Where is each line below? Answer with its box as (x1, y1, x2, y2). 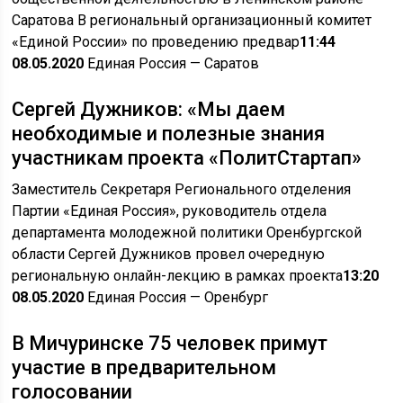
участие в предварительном (12, 356, 277, 379)
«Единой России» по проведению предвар (12, 33, 300, 50)
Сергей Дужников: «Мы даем (12, 98, 286, 121)
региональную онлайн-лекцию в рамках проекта (12, 267, 344, 284)
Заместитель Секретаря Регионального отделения (12, 181, 352, 198)
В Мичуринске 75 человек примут (12, 332, 328, 354)
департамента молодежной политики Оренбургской (12, 224, 363, 241)
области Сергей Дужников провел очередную (12, 246, 326, 263)
